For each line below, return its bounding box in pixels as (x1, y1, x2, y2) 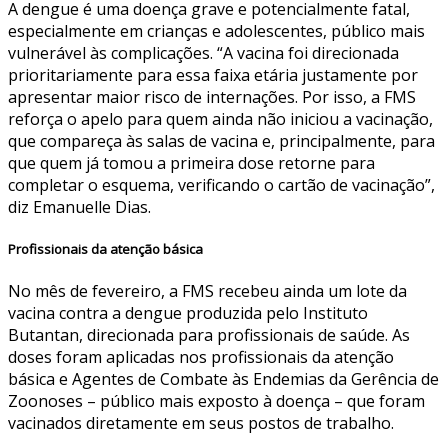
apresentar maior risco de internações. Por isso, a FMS (8, 85, 416, 108)
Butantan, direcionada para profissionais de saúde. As (8, 324, 410, 347)
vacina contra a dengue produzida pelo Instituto (8, 302, 368, 325)
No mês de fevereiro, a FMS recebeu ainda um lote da (8, 280, 407, 303)
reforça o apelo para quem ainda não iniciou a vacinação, (8, 107, 433, 130)
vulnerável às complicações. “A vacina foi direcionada (8, 41, 399, 64)
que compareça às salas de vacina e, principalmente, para (8, 129, 435, 152)
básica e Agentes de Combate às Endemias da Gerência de (8, 368, 439, 391)
